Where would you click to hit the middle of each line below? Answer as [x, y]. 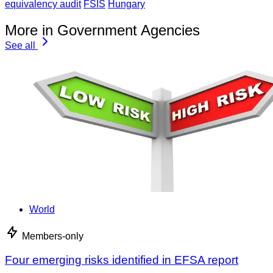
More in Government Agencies [102, 30]
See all [20, 46]
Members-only [53, 236]
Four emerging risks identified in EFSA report [122, 260]
